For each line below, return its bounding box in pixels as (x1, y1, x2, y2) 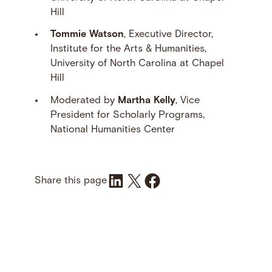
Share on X (124, 172, 133, 188)
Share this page (34, 175, 107, 186)
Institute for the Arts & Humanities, (50, 44, 206, 55)
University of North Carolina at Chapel (50, 59, 224, 69)
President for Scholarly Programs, (50, 110, 205, 120)
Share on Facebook (142, 172, 208, 188)
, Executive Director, (123, 30, 213, 40)
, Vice (175, 95, 200, 106)
